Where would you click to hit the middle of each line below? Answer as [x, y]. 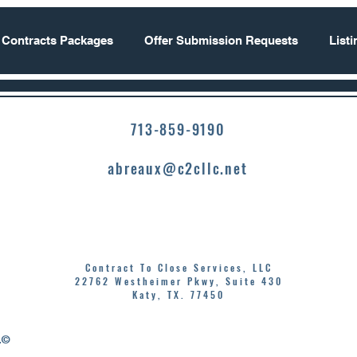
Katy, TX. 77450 [178, 294]
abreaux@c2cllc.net [178, 168]
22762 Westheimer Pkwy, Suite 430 [178, 281]
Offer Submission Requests [221, 40]
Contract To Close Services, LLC [178, 267]
